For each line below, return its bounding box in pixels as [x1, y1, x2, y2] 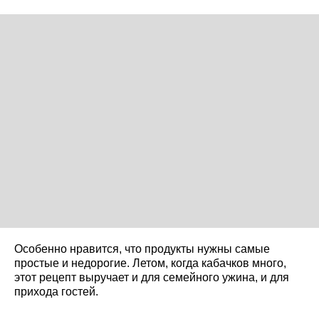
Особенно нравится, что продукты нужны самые [14, 242, 270, 255]
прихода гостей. [14, 285, 98, 298]
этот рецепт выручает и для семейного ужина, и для [14, 271, 289, 283]
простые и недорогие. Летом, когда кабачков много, [14, 256, 286, 269]
